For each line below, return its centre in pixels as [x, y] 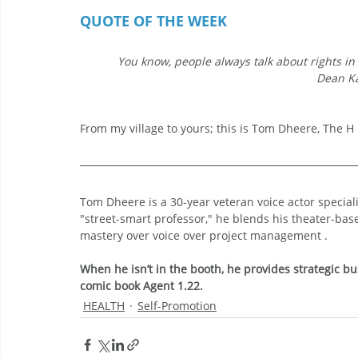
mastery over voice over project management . [204, 235]
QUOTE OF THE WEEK [153, 21]
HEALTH [104, 306]
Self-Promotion [177, 306]
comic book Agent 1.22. [141, 286]
